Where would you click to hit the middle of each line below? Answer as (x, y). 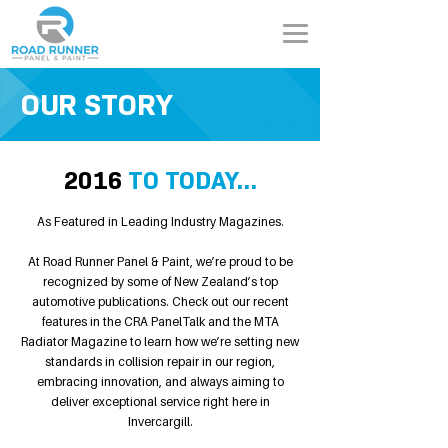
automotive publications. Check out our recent (160, 301)
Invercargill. (160, 421)
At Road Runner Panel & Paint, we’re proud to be (160, 261)
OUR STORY (96, 104)
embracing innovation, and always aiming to (160, 381)
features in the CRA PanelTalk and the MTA (160, 321)
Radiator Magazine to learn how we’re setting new (160, 341)
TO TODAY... (192, 180)
